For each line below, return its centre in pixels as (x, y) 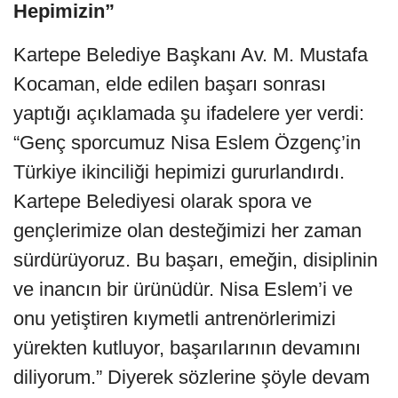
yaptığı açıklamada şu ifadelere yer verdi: (189, 113)
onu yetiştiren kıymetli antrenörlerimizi (175, 318)
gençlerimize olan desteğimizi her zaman (187, 230)
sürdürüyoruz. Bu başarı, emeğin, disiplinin (195, 259)
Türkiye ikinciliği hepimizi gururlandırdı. (179, 171)
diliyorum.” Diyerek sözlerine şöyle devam (191, 377)
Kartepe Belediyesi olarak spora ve (163, 201)
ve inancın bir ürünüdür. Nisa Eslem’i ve (183, 289)
